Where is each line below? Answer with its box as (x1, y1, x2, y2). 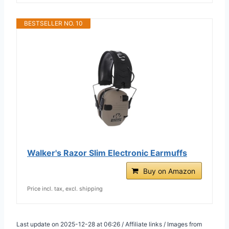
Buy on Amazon (143, 166, 195, 175)
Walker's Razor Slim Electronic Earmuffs (27, 147, 187, 158)
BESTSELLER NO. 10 (24, 19, 83, 27)
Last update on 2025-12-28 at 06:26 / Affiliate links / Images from (16, 220, 202, 228)
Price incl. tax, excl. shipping (27, 185, 103, 192)
